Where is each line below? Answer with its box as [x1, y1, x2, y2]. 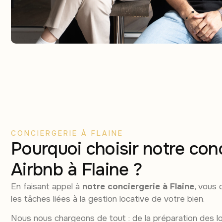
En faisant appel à [11, 181, 82, 192]
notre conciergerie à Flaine [82, 181, 194, 192]
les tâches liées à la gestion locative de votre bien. [11, 193, 205, 204]
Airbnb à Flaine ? [11, 158, 142, 181]
